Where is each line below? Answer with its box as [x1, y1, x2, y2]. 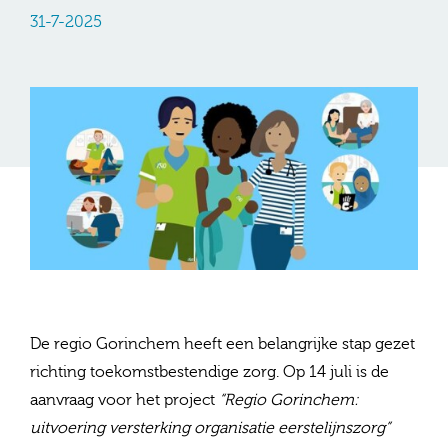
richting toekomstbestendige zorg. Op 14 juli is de [30, 363, 389, 382]
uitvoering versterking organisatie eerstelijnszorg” [30, 419, 390, 438]
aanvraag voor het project [30, 391, 219, 410]
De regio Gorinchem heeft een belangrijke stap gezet [30, 335, 415, 354]
